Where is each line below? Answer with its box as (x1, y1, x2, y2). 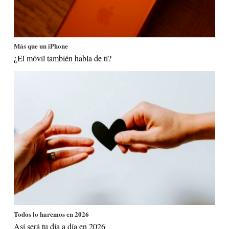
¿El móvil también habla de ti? (14, 53, 112, 64)
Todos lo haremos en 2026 (14, 209, 89, 219)
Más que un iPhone (14, 41, 68, 51)
